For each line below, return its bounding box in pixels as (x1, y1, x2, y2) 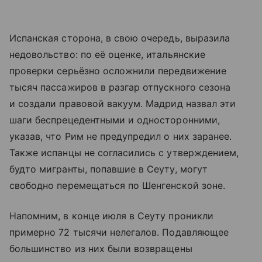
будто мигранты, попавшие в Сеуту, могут (9, 163, 208, 175)
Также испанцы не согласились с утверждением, (9, 146, 239, 158)
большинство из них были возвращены (9, 242, 192, 254)
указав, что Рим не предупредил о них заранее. (9, 130, 232, 142)
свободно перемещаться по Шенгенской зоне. (9, 179, 225, 191)
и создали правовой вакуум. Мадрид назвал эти (9, 97, 236, 109)
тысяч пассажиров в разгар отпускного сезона (9, 81, 231, 93)
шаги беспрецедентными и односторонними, (9, 113, 220, 126)
